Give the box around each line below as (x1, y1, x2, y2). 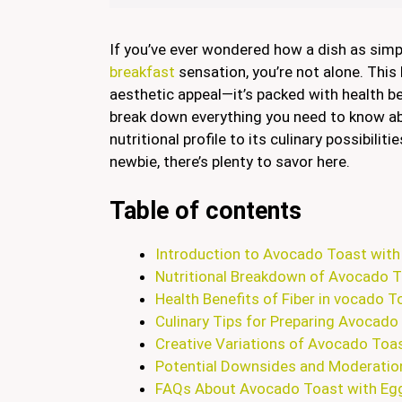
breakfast (109, 63, 179, 81)
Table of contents (109, 196, 301, 225)
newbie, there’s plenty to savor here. (109, 153, 350, 170)
